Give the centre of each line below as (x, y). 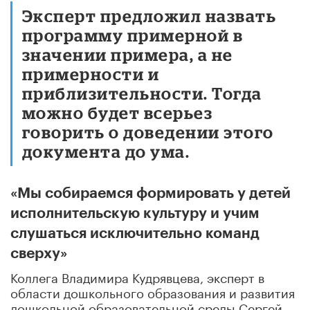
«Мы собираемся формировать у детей (151, 193)
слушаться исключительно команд (135, 233)
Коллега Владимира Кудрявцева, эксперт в (137, 276)
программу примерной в (133, 35)
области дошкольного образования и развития (153, 291)
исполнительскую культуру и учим (135, 213)
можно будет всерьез (118, 112)
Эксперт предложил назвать (149, 15)
